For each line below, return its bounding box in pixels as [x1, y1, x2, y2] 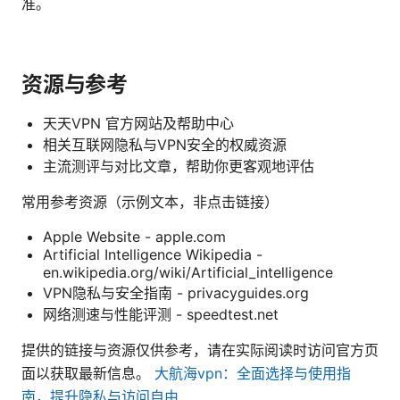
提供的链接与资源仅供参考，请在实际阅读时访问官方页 [21, 340, 379, 359]
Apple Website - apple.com [43, 227, 226, 246]
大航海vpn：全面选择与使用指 [154, 363, 351, 382]
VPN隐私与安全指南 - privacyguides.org [43, 283, 309, 302]
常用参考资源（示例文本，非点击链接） [21, 192, 279, 211]
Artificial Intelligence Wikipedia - [43, 245, 262, 263]
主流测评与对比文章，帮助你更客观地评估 [43, 156, 314, 175]
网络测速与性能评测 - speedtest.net [43, 304, 279, 323]
